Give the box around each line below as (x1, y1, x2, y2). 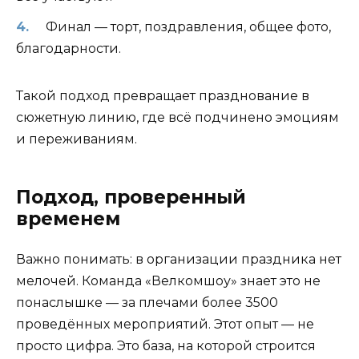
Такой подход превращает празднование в (16, 88, 309, 104)
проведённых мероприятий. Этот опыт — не (16, 317, 314, 333)
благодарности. (16, 41, 121, 57)
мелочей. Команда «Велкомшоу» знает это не (16, 273, 321, 289)
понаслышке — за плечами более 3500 (16, 295, 278, 311)
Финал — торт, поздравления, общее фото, (45, 19, 331, 35)
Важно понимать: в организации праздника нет (16, 252, 341, 268)
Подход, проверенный (16, 186, 246, 209)
